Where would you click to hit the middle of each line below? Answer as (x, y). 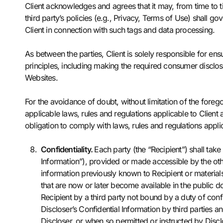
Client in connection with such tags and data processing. (120, 30)
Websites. (42, 78)
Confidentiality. (68, 149)
